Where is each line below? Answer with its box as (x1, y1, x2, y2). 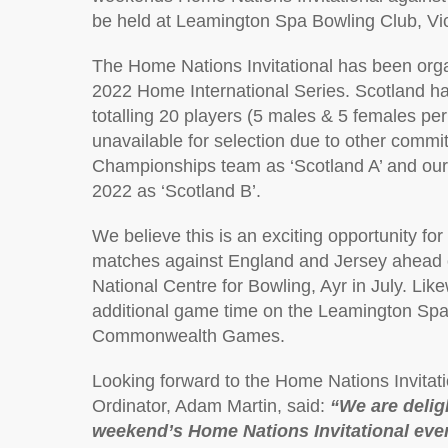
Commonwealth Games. (92, 326, 285, 346)
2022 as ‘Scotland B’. (92, 181, 261, 201)
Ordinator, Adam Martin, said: (92, 396, 330, 416)
